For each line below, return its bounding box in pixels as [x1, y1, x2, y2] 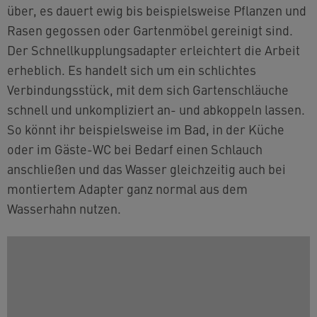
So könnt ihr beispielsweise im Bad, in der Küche [7, 120, 284, 138]
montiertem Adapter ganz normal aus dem [7, 180, 248, 197]
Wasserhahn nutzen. [7, 200, 121, 217]
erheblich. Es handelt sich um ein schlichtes [7, 61, 256, 79]
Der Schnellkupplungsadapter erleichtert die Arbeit [7, 41, 300, 59]
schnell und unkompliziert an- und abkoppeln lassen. [7, 100, 305, 118]
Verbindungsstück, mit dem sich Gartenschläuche [7, 81, 289, 98]
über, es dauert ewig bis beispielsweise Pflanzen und [7, 1, 306, 19]
